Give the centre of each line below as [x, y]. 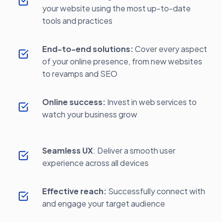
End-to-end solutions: [88, 49]
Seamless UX [68, 150]
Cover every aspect [170, 49]
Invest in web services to [151, 102]
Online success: [74, 102]
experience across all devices [95, 163]
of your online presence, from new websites [122, 61]
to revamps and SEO [80, 74]
